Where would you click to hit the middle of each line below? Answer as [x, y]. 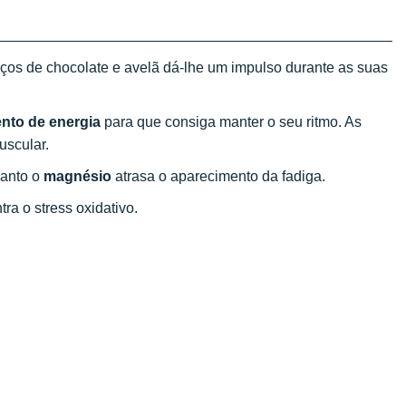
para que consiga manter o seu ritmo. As [231, 122]
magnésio [77, 176]
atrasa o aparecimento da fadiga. [218, 176]
